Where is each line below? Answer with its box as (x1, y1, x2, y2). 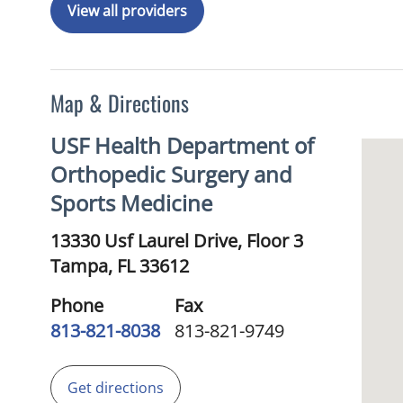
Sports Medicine (50, 188, 212, 218)
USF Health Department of (50, 130, 314, 160)
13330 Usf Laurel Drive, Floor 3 (50, 228, 303, 253)
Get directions (67, 378, 164, 398)
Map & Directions (50, 86, 189, 119)
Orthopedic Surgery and (50, 159, 292, 189)
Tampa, (50, 254, 117, 278)
